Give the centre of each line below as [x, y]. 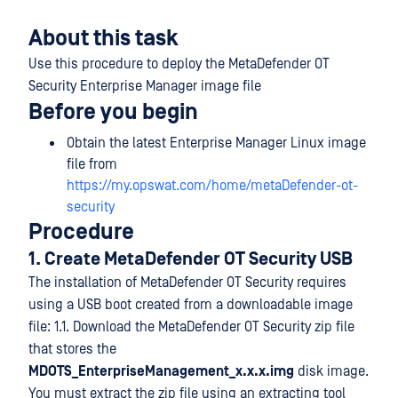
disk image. [331, 371]
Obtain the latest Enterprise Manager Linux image [216, 143]
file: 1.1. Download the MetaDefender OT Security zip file [191, 327]
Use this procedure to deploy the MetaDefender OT [179, 64]
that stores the [72, 349]
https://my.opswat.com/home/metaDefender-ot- [212, 186]
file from [92, 164]
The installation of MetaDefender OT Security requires [187, 283]
